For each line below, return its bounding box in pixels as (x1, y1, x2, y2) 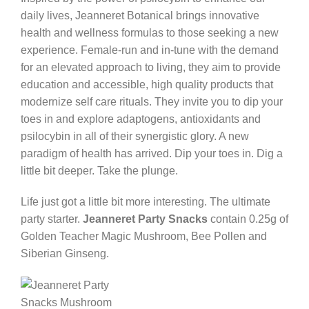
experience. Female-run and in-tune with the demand (21, 43, 279, 56)
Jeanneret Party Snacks (83, 213, 208, 226)
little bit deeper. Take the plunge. (21, 164, 178, 177)
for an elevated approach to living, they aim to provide (21, 61, 281, 73)
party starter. (21, 213, 83, 226)
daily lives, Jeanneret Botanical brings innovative (21, 9, 259, 21)
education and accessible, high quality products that (21, 78, 273, 90)
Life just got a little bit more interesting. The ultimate (21, 196, 270, 208)
